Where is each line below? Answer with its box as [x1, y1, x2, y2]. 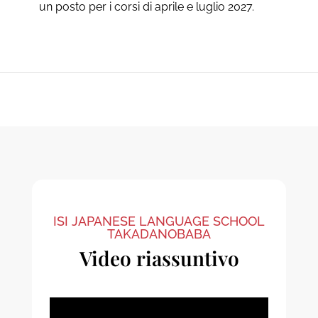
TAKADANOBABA [107, 226, 211, 241]
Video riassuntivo [79, 244, 239, 271]
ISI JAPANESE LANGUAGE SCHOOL [53, 213, 265, 229]
